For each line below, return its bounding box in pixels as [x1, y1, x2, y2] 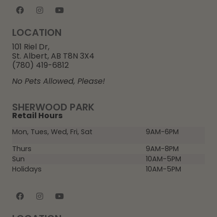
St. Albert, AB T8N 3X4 [12, 50, 94, 62]
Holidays [12, 164, 42, 174]
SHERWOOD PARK [12, 100, 94, 114]
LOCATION [12, 25, 62, 39]
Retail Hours [12, 110, 62, 122]
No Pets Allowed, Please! [12, 76, 105, 87]
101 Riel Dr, [12, 41, 49, 52]
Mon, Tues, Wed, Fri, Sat [12, 126, 93, 137]
